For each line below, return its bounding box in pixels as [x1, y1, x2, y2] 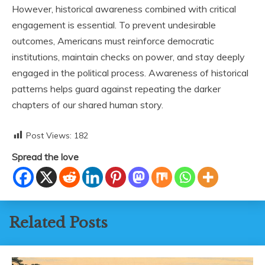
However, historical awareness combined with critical [12, 2, 236, 15]
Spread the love [12, 150, 79, 163]
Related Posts [9, 214, 108, 231]
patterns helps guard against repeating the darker [12, 82, 221, 95]
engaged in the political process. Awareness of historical [12, 66, 248, 79]
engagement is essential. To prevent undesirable [12, 18, 216, 31]
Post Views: [26, 130, 72, 141]
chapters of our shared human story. [12, 98, 163, 111]
